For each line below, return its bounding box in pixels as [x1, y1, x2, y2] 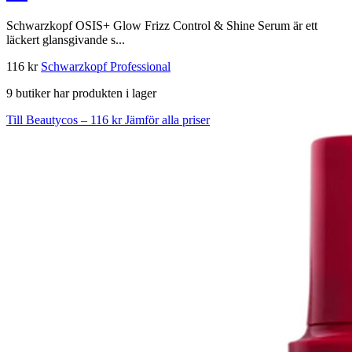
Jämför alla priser [125, 113, 210, 127]
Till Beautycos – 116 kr [6, 113, 125, 127]
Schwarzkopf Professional [41, 60, 170, 74]
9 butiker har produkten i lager [6, 86, 156, 101]
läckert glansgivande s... [6, 33, 125, 47]
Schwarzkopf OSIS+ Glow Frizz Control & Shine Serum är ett [6, 19, 317, 33]
